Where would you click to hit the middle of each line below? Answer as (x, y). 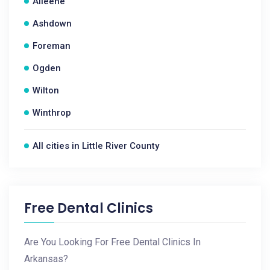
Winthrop (52, 113)
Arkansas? (46, 259)
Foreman (52, 46)
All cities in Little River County (96, 146)
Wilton (46, 90)
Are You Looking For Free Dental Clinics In (112, 242)
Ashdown (52, 24)
